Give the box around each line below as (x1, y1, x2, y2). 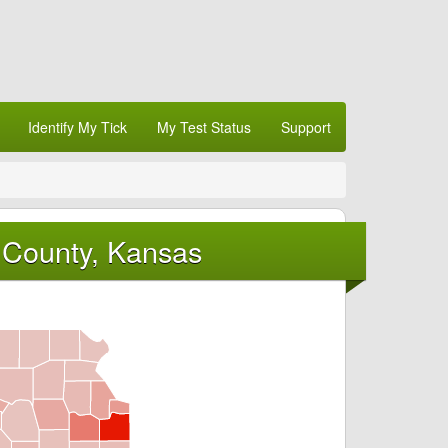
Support (281, 116, 331, 137)
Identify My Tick (28, 116, 127, 137)
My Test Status (157, 116, 251, 137)
